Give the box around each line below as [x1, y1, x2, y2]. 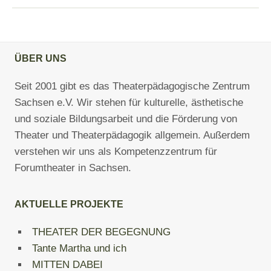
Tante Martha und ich [32, 243, 126, 254]
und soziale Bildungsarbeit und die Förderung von [15, 113, 237, 125]
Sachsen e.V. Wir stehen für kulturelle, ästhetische [15, 97, 243, 108]
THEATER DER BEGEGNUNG [32, 226, 171, 238]
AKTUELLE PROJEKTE [15, 199, 123, 209]
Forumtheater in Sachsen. [15, 162, 131, 174]
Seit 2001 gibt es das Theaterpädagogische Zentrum [15, 80, 250, 92]
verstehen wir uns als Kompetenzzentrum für [15, 146, 217, 157]
